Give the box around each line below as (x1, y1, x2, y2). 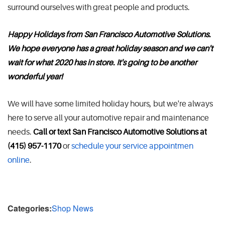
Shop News (52, 202, 93, 214)
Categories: (8, 202, 52, 214)
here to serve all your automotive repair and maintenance (8, 113, 209, 123)
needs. (8, 127, 33, 137)
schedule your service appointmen (71, 141, 193, 151)
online (8, 155, 30, 165)
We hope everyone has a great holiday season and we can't (8, 44, 213, 53)
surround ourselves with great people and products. (8, 3, 190, 12)
